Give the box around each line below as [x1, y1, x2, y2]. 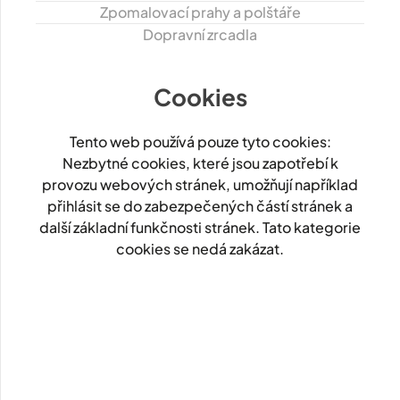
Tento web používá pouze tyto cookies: [69, 131, 331, 151]
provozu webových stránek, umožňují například [42, 174, 358, 194]
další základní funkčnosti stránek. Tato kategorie [39, 217, 361, 237]
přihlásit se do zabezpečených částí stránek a [47, 196, 353, 215]
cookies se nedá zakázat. [116, 238, 284, 258]
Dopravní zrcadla [143, 24, 257, 44]
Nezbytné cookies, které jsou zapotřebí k [62, 153, 338, 172]
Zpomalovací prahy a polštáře [99, 2, 301, 21]
